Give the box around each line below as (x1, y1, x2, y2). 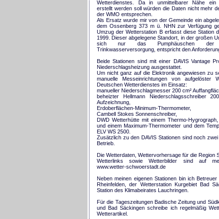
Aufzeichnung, (97, 99, 131, 105)
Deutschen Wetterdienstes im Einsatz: (97, 81, 187, 88)
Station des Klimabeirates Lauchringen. (97, 187, 189, 193)
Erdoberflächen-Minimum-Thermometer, (97, 105, 191, 111)
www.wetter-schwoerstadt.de (97, 163, 166, 170)
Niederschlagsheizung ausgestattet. (97, 64, 182, 70)
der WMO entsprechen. (97, 11, 153, 17)
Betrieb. (97, 140, 115, 146)
